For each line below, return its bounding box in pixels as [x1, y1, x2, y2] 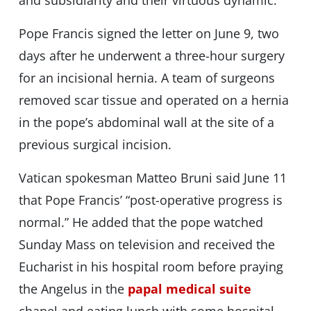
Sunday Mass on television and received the [18, 236, 275, 253]
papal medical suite [127, 280, 251, 298]
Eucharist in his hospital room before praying [18, 258, 283, 276]
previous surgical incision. [18, 136, 171, 153]
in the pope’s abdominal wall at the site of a [18, 114, 274, 131]
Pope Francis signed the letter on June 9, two [18, 25, 279, 42]
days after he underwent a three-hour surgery [18, 47, 285, 65]
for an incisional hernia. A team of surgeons [18, 69, 275, 87]
